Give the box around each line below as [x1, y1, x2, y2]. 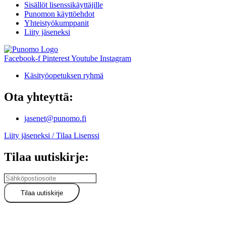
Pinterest [42, 53, 70, 63]
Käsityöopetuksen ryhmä [24, 71, 103, 80]
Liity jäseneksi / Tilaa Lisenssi [4, 131, 99, 140]
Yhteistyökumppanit [24, 18, 89, 27]
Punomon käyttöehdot [24, 9, 94, 18]
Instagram [100, 53, 131, 63]
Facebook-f [4, 53, 40, 63]
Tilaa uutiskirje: [4, 150, 89, 163]
